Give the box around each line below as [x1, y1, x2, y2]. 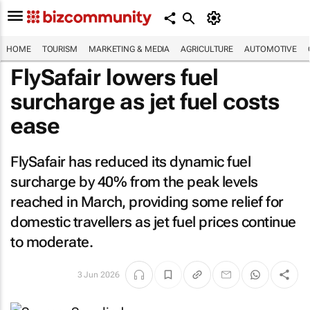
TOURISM [42, 44, 77, 54]
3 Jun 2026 [77, 270, 120, 280]
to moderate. [10, 234, 93, 250]
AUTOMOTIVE [244, 44, 298, 54]
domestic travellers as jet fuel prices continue [10, 214, 296, 230]
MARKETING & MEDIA [88, 44, 170, 54]
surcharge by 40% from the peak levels [10, 174, 258, 190]
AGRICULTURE [181, 44, 234, 54]
